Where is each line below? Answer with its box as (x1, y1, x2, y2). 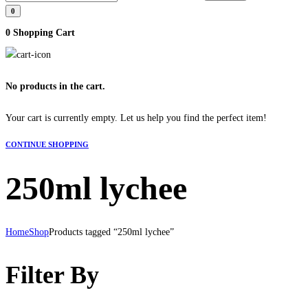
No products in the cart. (5, 81, 105, 91)
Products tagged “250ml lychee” (49, 227, 174, 238)
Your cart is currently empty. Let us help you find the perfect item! (5, 113, 267, 123)
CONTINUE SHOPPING (5, 140, 89, 148)
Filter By (5, 261, 99, 289)
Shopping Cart (13, 27, 75, 38)
